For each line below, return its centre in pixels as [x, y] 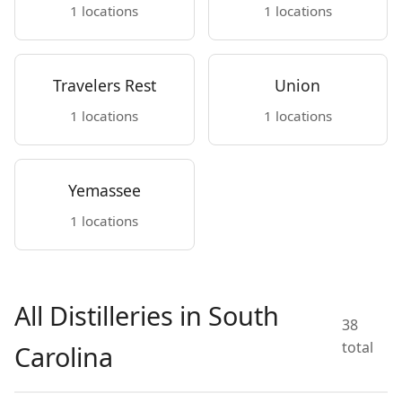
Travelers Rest [104, 85]
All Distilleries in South [147, 315]
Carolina [64, 357]
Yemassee [104, 190]
